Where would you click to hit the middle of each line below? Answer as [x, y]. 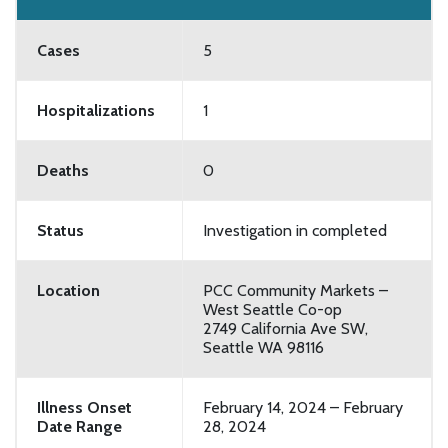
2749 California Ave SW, [285, 328]
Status [60, 230]
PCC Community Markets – [295, 290]
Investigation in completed [295, 230]
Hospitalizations [96, 110]
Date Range [79, 426]
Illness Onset [84, 407]
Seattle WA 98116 [263, 347]
